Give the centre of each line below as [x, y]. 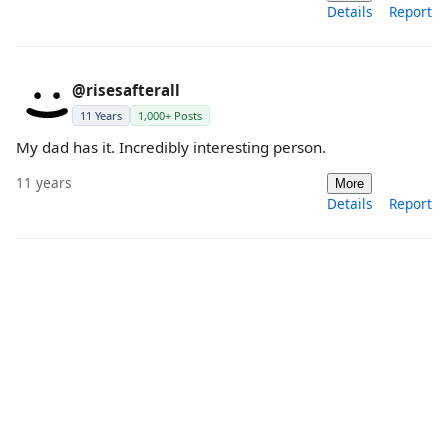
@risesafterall [126, 90]
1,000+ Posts [170, 115]
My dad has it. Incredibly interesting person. [171, 147]
